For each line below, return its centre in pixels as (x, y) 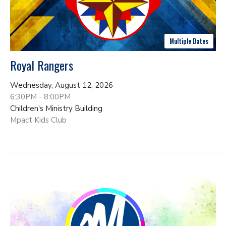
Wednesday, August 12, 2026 (62, 85)
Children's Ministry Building (56, 108)
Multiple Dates (189, 41)
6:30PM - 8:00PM (40, 97)
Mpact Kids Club (38, 120)
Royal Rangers (42, 65)
